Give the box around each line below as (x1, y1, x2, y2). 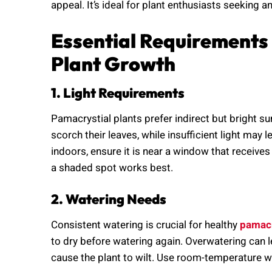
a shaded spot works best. (51, 160, 173, 175)
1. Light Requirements (51, 84, 185, 101)
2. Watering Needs (51, 191, 166, 208)
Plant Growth (51, 51, 175, 76)
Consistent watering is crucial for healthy (51, 217, 240, 233)
